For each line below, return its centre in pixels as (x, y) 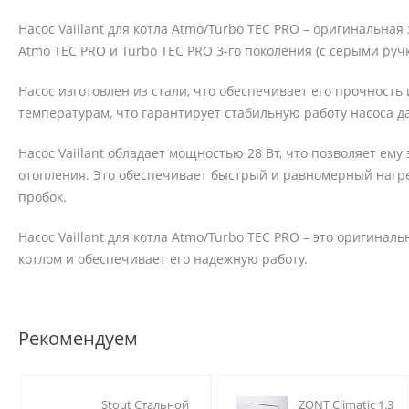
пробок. (42, 197)
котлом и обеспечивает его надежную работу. (163, 259)
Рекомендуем (78, 339)
